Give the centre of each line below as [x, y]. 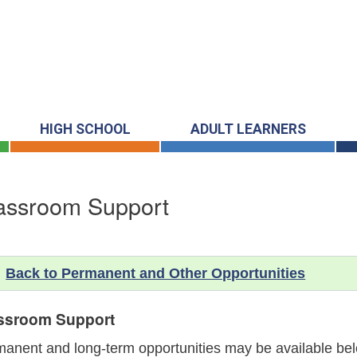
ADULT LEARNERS [248, 129]
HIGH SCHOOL [85, 129]
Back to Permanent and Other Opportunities [156, 274]
